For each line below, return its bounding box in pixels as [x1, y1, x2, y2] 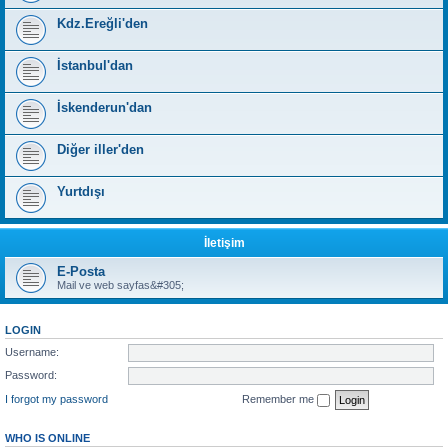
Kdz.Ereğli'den [57, 16, 148, 31]
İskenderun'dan [57, 100, 152, 115]
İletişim [203, 236, 245, 250]
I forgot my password [5, 392, 108, 405]
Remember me [242, 392, 317, 405]
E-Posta [57, 264, 105, 279]
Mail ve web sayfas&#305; [57, 279, 184, 291]
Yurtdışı [57, 184, 105, 199]
